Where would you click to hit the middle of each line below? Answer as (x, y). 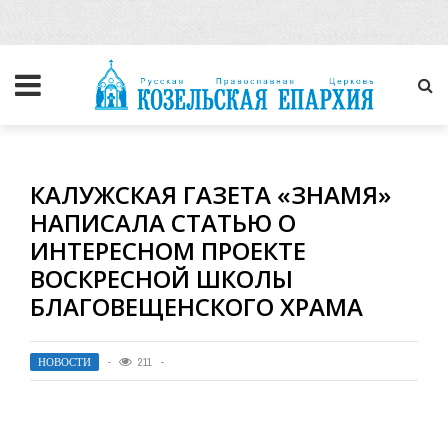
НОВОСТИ (64, 362)
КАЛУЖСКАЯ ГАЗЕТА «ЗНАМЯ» (210, 194)
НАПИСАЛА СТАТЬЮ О (163, 222)
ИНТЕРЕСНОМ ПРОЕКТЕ (168, 250)
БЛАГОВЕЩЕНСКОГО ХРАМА (196, 306)
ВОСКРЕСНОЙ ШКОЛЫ (161, 278)
